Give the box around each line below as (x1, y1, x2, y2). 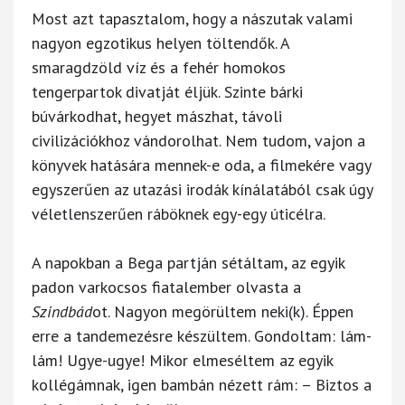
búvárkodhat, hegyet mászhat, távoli (32, 105, 282, 127)
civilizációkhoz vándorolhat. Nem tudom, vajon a (32, 129, 365, 151)
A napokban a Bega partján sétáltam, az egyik (32, 251, 344, 273)
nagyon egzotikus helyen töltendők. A (32, 32, 289, 53)
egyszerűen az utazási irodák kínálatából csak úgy (32, 178, 372, 200)
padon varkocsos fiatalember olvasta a (32, 276, 301, 297)
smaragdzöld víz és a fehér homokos (32, 56, 286, 78)
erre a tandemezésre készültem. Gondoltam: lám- (32, 325, 372, 346)
